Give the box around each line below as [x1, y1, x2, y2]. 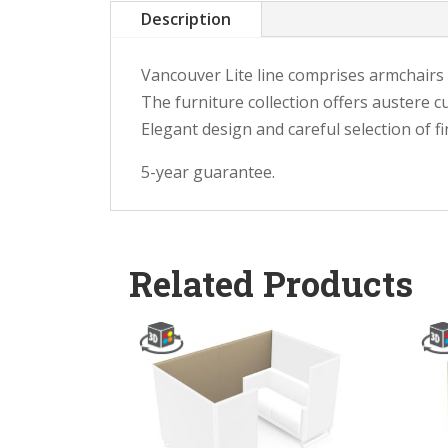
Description [140, 8, 231, 31]
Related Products [128, 260, 413, 307]
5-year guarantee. [140, 161, 275, 184]
